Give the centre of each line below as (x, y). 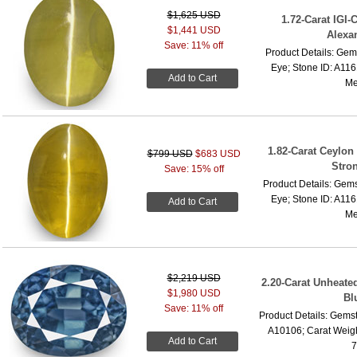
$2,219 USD (194, 278)
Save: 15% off (194, 169)
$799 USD (170, 153)
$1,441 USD (194, 30)
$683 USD (218, 153)
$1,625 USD (194, 15)
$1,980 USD (194, 293)
